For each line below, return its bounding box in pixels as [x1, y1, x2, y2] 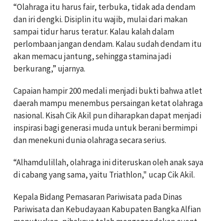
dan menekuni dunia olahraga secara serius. [13, 134, 166, 146]
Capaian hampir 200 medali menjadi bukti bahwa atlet [13, 85, 202, 96]
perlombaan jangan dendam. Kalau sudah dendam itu [13, 38, 202, 49]
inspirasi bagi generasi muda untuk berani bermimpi [13, 122, 197, 133]
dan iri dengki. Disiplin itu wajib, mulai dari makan [13, 13, 187, 25]
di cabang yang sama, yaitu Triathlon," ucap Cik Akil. [13, 169, 195, 180]
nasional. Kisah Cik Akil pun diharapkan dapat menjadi [13, 110, 201, 121]
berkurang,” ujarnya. [13, 63, 85, 74]
